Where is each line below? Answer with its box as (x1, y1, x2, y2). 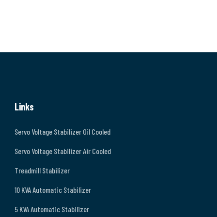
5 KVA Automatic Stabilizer (15, 204, 89, 214)
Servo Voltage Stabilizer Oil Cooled (15, 127, 110, 137)
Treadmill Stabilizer (15, 166, 70, 175)
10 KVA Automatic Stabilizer (15, 185, 91, 195)
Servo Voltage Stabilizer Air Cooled (15, 146, 111, 156)
